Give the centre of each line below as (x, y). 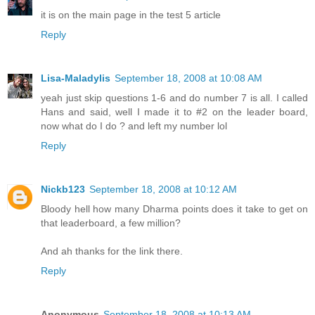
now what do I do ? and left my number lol (134, 126)
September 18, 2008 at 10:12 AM (163, 189)
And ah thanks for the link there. (112, 251)
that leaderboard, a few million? (111, 223)
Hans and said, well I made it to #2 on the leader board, (174, 111)
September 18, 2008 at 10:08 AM (188, 78)
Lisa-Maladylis (76, 78)
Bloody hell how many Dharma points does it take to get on (174, 208)
